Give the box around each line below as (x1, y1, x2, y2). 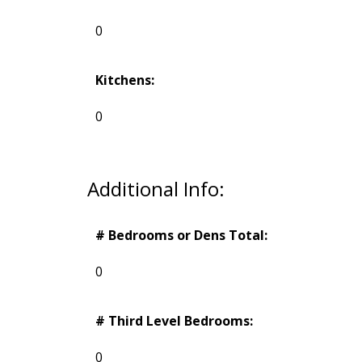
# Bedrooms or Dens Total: (95, 226, 267, 245)
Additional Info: (86, 175, 225, 203)
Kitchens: (95, 71, 154, 90)
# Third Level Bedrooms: (95, 312, 253, 330)
